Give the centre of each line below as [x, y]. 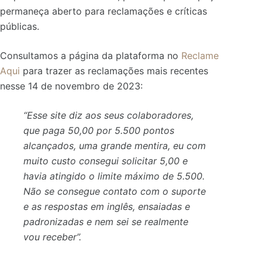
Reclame [200, 55]
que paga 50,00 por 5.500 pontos [99, 130]
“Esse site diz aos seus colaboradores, [108, 115]
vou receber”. [52, 237]
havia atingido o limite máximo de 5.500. [114, 176]
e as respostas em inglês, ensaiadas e [107, 206]
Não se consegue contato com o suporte [115, 191]
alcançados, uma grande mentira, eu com [115, 145]
